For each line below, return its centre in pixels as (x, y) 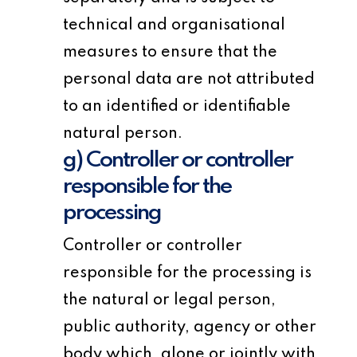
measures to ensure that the (171, 53)
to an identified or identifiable (177, 107)
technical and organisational (175, 25)
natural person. (123, 134)
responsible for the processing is (188, 273)
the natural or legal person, (170, 300)
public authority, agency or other (190, 328)
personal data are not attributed (189, 80)
